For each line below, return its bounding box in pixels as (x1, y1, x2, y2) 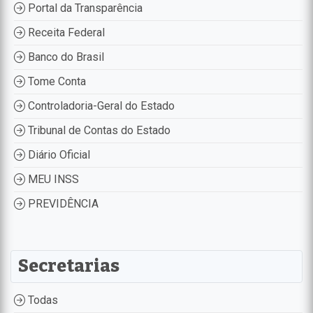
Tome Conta (25, 74, 86, 88)
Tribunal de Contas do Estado (25, 123, 170, 137)
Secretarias (18, 255, 119, 277)
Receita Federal (25, 25, 105, 39)
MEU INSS (25, 172, 79, 186)
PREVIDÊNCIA (25, 196, 99, 210)
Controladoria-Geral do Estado (25, 99, 175, 112)
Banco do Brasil (25, 50, 104, 64)
